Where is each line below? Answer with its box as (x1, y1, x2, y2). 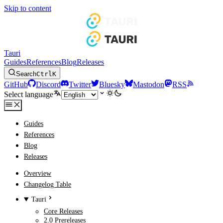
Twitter (69, 80, 91, 89)
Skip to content (4, 4, 51, 12)
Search (16, 70, 36, 78)
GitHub (4, 80, 28, 89)
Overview (24, 169, 51, 177)
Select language (4, 90, 53, 99)
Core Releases (44, 207, 83, 216)
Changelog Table (24, 180, 71, 188)
